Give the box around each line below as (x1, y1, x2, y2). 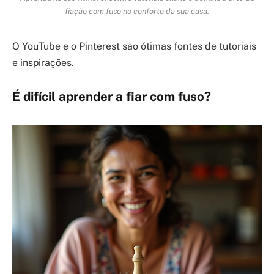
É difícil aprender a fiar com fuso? (12, 89, 211, 105)
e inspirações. (12, 56, 74, 68)
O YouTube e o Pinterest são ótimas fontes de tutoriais (12, 40, 256, 52)
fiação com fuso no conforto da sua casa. (65, 6, 209, 16)
